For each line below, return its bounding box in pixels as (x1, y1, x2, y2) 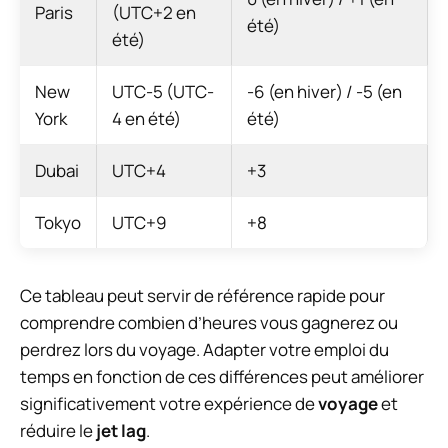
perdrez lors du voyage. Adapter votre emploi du (20, 337, 389, 361)
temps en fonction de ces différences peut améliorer (20, 364, 424, 388)
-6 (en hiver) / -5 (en (247, 79, 402, 103)
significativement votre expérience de (20, 391, 318, 415)
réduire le (20, 418, 96, 442)
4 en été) (112, 106, 181, 130)
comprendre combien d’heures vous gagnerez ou (20, 310, 398, 334)
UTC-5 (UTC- (112, 79, 214, 103)
